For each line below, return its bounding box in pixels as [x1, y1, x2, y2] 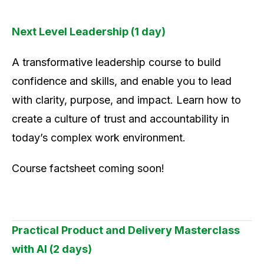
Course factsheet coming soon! [12, 162, 164, 175]
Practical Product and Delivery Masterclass [12, 224, 240, 237]
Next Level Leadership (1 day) [12, 25, 166, 38]
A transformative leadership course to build [12, 56, 221, 69]
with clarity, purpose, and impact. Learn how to [12, 94, 241, 107]
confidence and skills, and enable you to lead [12, 75, 232, 88]
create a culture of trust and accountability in [12, 113, 229, 126]
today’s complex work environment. [12, 131, 186, 144]
